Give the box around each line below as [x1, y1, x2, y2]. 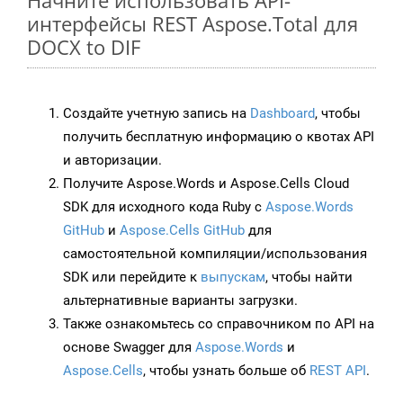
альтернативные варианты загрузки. [63, 292, 298, 309]
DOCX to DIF [27, 33, 140, 61]
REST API [309, 363, 366, 380]
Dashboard [250, 105, 315, 122]
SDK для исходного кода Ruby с [63, 199, 265, 216]
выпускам [201, 269, 265, 286]
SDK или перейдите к [63, 269, 201, 286]
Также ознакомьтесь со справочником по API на [63, 316, 374, 333]
